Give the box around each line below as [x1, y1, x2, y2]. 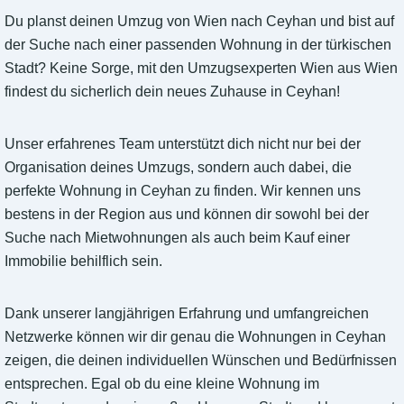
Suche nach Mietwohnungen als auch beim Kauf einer [5, 230, 350, 246]
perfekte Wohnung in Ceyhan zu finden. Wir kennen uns [5, 183, 361, 199]
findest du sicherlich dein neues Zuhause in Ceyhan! [5, 84, 340, 100]
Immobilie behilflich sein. [5, 253, 162, 270]
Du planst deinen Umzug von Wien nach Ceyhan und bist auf [5, 14, 394, 30]
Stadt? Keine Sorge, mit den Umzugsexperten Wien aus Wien [5, 60, 398, 77]
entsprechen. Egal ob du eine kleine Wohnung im [5, 376, 319, 392]
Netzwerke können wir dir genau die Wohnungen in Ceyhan [5, 329, 386, 345]
